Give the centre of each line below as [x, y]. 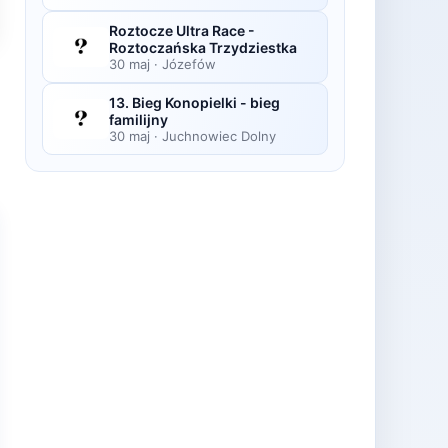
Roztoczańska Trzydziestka [203, 47]
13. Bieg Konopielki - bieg [194, 102]
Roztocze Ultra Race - [182, 30]
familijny [138, 119]
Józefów [189, 64]
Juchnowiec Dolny [219, 136]
